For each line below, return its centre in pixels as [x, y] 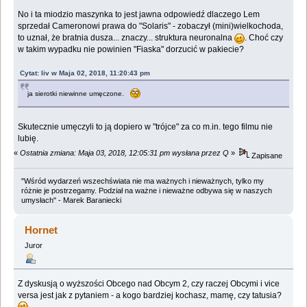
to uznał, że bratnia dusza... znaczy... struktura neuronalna [126, 38]
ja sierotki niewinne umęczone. [79, 94]
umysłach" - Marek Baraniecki [71, 200]
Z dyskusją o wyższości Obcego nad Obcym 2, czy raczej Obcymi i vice [149, 283]
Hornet [41, 230]
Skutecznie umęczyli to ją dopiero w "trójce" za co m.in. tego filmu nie [146, 127]
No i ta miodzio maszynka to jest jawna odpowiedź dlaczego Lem [139, 15]
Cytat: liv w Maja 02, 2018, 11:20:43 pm [85, 73]
